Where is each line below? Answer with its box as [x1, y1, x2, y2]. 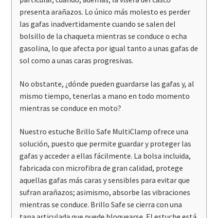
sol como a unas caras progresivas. [19, 55, 133, 66]
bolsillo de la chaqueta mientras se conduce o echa [19, 31, 187, 41]
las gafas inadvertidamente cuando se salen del [19, 19, 176, 29]
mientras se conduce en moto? [19, 103, 121, 113]
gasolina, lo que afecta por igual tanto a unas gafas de [19, 43, 198, 54]
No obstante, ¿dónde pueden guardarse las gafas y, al [19, 79, 194, 89]
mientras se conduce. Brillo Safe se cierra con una [19, 199, 182, 209]
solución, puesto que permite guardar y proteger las [19, 138, 191, 148]
